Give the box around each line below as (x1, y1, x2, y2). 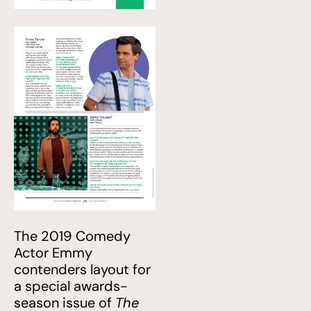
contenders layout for (14, 260, 151, 278)
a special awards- (14, 276, 128, 295)
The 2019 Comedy (14, 226, 131, 245)
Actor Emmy (14, 243, 92, 262)
